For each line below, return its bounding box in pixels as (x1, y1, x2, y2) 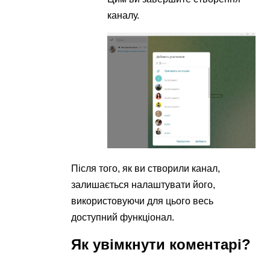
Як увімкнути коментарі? (71, 236, 251, 253)
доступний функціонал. (71, 212, 175, 223)
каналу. (107, 10, 140, 21)
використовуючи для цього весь (71, 196, 214, 207)
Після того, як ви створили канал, (71, 163, 221, 174)
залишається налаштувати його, (71, 180, 216, 190)
